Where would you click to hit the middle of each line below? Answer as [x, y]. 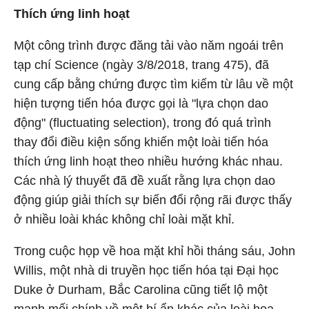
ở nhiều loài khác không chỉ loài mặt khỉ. [124, 219]
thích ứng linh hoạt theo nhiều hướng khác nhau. [148, 161]
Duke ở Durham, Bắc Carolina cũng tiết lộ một [141, 290]
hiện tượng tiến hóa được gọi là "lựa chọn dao [141, 103]
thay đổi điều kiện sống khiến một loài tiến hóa [141, 142]
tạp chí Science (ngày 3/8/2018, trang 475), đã [141, 65]
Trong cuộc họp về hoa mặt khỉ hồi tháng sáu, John [154, 251]
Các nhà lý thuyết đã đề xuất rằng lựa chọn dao [144, 181]
